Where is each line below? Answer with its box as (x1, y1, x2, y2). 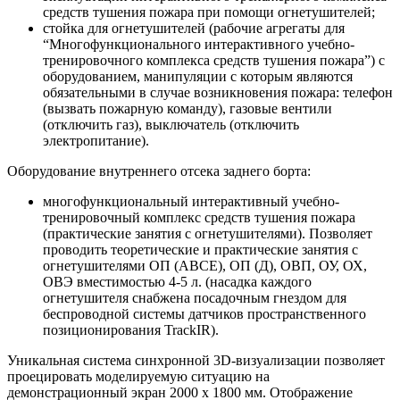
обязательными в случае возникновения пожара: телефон (43, 85, 393, 101)
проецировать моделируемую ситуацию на (7, 369, 270, 385)
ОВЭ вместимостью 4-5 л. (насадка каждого (43, 274, 312, 290)
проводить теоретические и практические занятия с (43, 242, 358, 258)
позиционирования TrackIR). (43, 322, 219, 338)
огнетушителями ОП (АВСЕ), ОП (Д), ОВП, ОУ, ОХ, (43, 258, 367, 274)
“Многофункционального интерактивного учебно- (43, 37, 354, 53)
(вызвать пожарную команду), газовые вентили (43, 101, 332, 117)
